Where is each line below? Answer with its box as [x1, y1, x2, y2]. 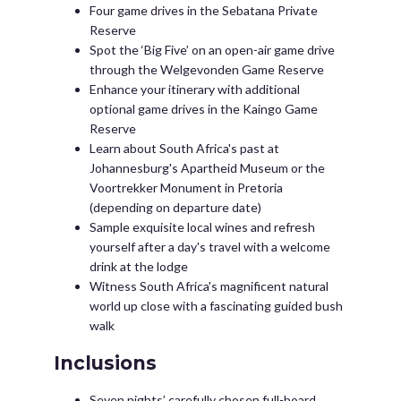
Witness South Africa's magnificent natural [90, 278, 328, 294]
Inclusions [54, 352, 157, 374]
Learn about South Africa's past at [90, 141, 279, 156]
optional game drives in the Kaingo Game [90, 101, 318, 116]
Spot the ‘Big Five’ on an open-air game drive [90, 42, 335, 57]
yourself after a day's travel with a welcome [90, 239, 330, 254]
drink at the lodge [90, 259, 188, 274]
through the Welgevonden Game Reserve [90, 62, 324, 77]
